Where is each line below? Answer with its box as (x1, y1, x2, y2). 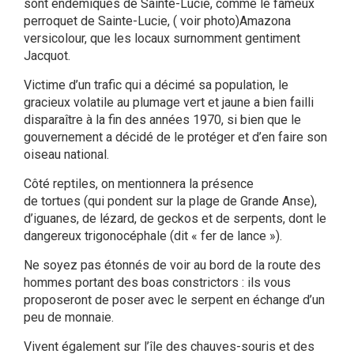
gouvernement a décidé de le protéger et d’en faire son (24, 130, 327, 145)
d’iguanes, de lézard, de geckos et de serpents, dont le (24, 211, 326, 227)
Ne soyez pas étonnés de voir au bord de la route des (24, 258, 321, 273)
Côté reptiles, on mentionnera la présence (24, 176, 254, 192)
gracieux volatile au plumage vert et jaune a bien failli (24, 95, 314, 111)
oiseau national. (24, 147, 109, 163)
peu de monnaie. (24, 310, 114, 326)
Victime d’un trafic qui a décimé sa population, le (24, 77, 288, 93)
